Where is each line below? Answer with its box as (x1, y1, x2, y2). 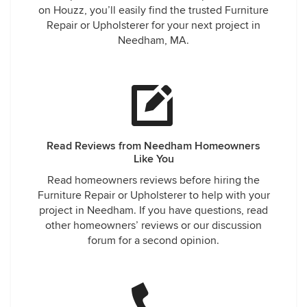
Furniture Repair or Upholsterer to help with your (37, 188, 270, 202)
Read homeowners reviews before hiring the (47, 173, 260, 187)
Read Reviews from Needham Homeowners (47, 139, 260, 153)
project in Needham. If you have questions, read (39, 204, 268, 217)
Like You (133, 152, 174, 166)
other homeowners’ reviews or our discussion (45, 219, 262, 232)
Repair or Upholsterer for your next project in (47, 19, 260, 32)
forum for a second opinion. (88, 234, 219, 247)
